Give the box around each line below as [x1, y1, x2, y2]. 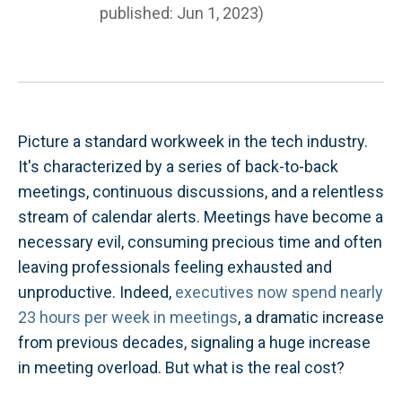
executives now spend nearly [175, 283, 383, 301]
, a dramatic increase [238, 308, 384, 327]
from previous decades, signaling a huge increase [18, 333, 371, 352]
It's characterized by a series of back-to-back [18, 157, 338, 176]
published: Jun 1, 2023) [100, 4, 265, 22]
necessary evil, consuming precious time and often [18, 232, 382, 251]
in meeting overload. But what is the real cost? [18, 358, 345, 377]
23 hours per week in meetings [18, 308, 238, 327]
